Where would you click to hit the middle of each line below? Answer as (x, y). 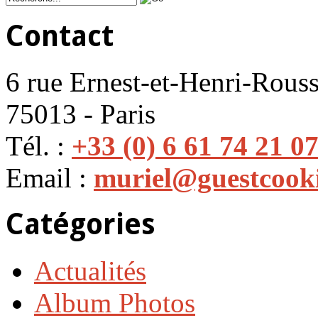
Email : (50, 178)
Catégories (81, 224)
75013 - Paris (81, 114)
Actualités (90, 270)
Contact (60, 36)
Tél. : (39, 146)
